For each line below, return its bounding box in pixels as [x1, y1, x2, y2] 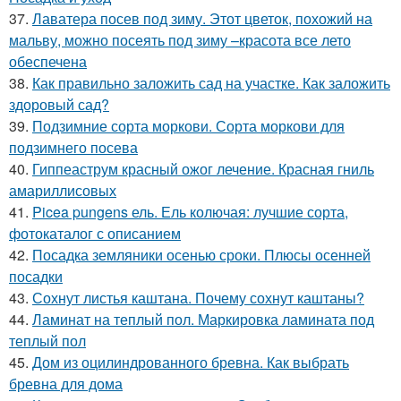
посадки [9, 266, 63, 286]
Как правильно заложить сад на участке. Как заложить [32, 73, 390, 93]
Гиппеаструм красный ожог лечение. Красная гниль [32, 158, 374, 179]
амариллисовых [9, 180, 116, 200]
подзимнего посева [9, 137, 138, 158]
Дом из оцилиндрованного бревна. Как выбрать [32, 352, 349, 372]
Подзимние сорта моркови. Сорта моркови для [32, 115, 345, 136]
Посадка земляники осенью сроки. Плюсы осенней [32, 244, 371, 265]
